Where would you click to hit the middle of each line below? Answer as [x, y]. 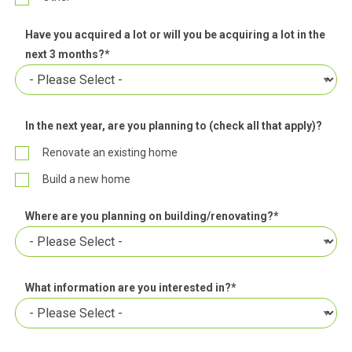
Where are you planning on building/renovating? [150, 216]
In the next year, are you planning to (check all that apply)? [174, 125]
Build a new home [86, 179]
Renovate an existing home [110, 152]
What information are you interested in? [128, 288]
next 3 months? [65, 54]
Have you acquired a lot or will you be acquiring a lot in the [176, 34]
